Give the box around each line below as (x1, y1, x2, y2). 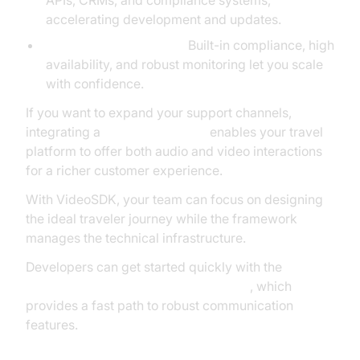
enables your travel (207, 124, 323, 140)
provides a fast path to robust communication (26, 297, 293, 313)
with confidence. (45, 76, 144, 92)
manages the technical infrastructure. (26, 230, 246, 246)
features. (26, 317, 78, 333)
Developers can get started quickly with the (26, 259, 282, 275)
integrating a (26, 124, 104, 140)
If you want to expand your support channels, (26, 104, 292, 121)
